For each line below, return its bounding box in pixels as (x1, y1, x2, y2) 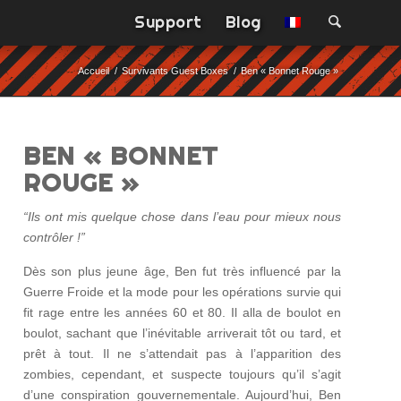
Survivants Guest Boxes (122, 65, 228, 76)
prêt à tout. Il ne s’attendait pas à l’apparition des (23, 346, 341, 361)
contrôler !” (23, 229, 86, 244)
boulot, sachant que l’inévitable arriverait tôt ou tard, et (23, 325, 341, 340)
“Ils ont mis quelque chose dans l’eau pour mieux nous (23, 209, 341, 224)
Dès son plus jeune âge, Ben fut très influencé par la (23, 263, 341, 278)
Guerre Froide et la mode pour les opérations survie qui (23, 284, 341, 299)
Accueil (78, 65, 109, 76)
